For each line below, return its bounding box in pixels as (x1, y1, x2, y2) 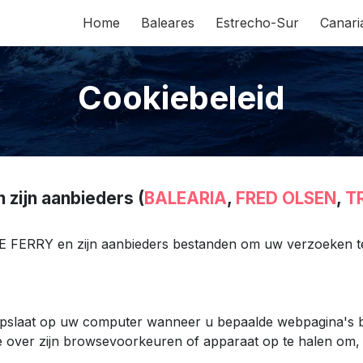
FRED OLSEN (236, 187, 336, 208)
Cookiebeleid (78, 77, 285, 117)
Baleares (141, 15, 194, 32)
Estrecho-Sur (216, 15, 299, 32)
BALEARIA (144, 187, 227, 208)
